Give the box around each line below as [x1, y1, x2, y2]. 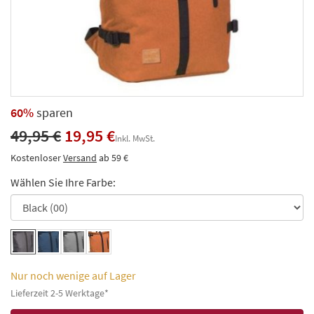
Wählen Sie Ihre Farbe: [11, 175, 116, 189]
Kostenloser [11, 151, 63, 164]
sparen [34, 104, 73, 121]
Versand [63, 151, 97, 164]
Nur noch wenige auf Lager [11, 268, 136, 282]
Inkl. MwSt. [115, 132, 155, 144]
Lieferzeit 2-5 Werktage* [11, 286, 109, 299]
